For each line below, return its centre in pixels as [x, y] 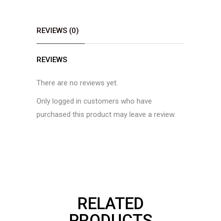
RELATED [110, 203]
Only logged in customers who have [94, 101]
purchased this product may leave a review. [106, 114]
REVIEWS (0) [58, 30]
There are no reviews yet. [77, 83]
